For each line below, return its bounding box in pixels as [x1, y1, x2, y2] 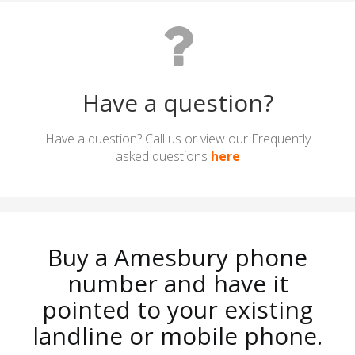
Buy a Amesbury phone [48, 240, 307, 273]
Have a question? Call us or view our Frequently [44, 129, 311, 147]
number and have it [67, 266, 288, 300]
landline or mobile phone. [32, 319, 323, 352]
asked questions [115, 147, 211, 165]
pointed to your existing [42, 292, 313, 326]
